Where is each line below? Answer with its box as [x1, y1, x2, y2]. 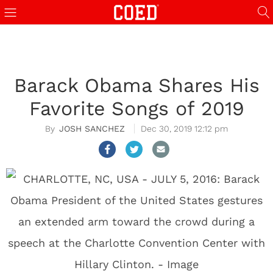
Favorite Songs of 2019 [29, 97, 244, 120]
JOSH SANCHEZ [59, 124, 125, 133]
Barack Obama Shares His [13, 74, 260, 97]
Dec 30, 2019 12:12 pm [141, 124, 228, 133]
